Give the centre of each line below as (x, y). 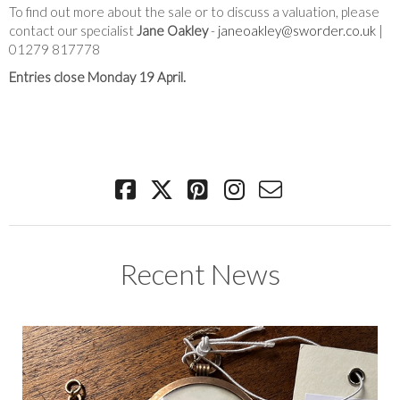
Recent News (200, 273)
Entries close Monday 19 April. (97, 76)
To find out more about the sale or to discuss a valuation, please (194, 11)
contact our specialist (73, 30)
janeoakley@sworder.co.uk (297, 30)
